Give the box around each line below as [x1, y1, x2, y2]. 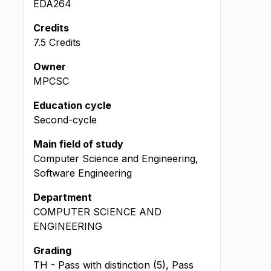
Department [33, 191, 92, 203]
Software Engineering [33, 167, 132, 179]
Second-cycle [33, 114, 97, 126]
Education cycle [33, 99, 111, 111]
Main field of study [33, 138, 123, 150]
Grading [33, 244, 71, 256]
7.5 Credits [33, 36, 80, 48]
